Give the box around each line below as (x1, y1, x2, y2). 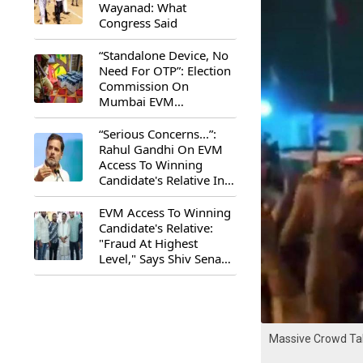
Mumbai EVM (99, 93, 174, 109)
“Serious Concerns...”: (99, 126, 216, 142)
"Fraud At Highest (99, 235, 198, 251)
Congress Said (99, 15, 177, 31)
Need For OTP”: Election (99, 62, 231, 79)
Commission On (99, 78, 189, 94)
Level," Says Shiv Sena (99, 250, 221, 267)
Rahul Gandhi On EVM (99, 141, 223, 157)
